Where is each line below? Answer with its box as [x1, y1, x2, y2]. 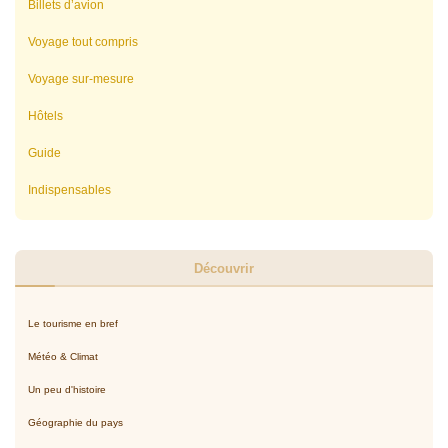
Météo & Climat [27, 351, 98, 363]
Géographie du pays [27, 417, 123, 429]
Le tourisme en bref [27, 318, 118, 330]
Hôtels [27, 109, 63, 124]
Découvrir [194, 261, 254, 277]
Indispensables [27, 183, 111, 198]
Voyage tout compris [27, 35, 138, 50]
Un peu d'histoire [27, 384, 106, 396]
